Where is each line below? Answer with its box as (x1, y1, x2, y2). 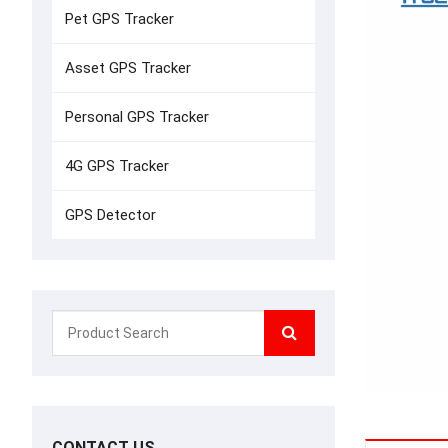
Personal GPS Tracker (65, 108, 209, 126)
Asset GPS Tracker (65, 59, 191, 77)
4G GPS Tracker (65, 157, 169, 175)
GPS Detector (65, 206, 156, 224)
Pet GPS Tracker (65, 10, 174, 28)
